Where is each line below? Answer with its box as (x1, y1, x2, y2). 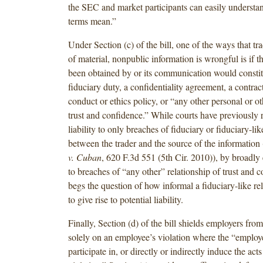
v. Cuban (68, 151, 102, 164)
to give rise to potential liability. (68, 193, 183, 206)
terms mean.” (68, 15, 116, 28)
